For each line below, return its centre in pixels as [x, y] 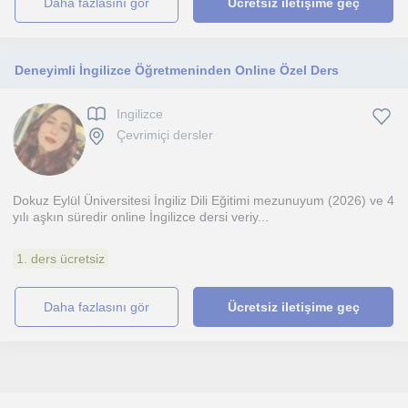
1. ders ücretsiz [61, 259]
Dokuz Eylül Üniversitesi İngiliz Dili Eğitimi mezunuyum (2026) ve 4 [204, 200]
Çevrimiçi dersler [165, 135]
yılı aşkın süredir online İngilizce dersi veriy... [141, 217]
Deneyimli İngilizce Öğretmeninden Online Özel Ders [177, 70]
